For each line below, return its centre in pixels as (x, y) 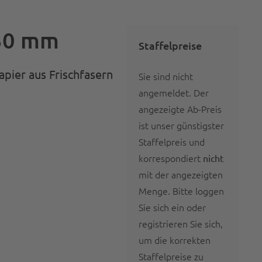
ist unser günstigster (182, 125)
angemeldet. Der (174, 92)
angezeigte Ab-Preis (180, 109)
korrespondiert (171, 158)
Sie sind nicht (166, 76)
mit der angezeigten (181, 174)
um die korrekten (175, 240)
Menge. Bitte (167, 191)
